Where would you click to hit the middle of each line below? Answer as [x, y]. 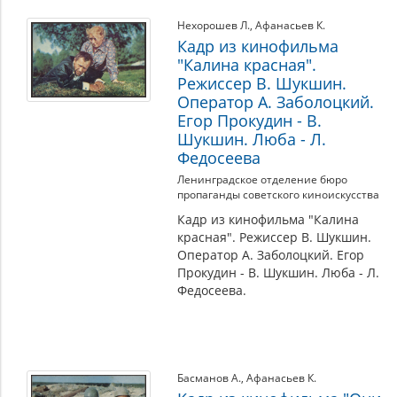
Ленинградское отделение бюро [262, 179]
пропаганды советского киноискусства [278, 195]
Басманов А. [209, 378]
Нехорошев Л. [214, 25]
